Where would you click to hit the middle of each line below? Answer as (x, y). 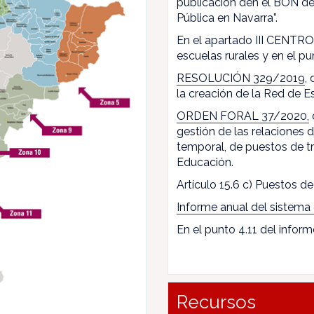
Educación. (205, 162)
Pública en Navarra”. (227, 18)
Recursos (216, 302)
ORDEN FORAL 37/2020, (243, 116)
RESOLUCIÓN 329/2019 (241, 78)
